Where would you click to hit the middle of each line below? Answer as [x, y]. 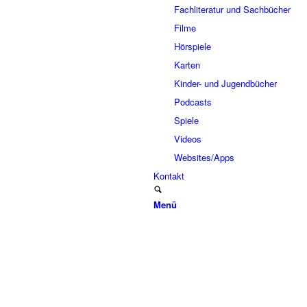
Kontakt [169, 176]
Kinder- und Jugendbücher [225, 83]
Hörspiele [193, 46]
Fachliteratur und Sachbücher [232, 9]
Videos [188, 139]
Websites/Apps [204, 157]
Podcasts [193, 102]
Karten [187, 65]
